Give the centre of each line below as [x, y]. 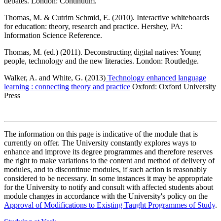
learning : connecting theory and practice [67, 86]
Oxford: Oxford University [173, 86]
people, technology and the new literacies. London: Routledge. [101, 61]
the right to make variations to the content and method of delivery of [109, 160]
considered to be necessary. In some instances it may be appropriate [108, 178]
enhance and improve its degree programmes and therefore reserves [108, 151]
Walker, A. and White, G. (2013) [55, 77]
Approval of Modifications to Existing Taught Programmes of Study [110, 205]
